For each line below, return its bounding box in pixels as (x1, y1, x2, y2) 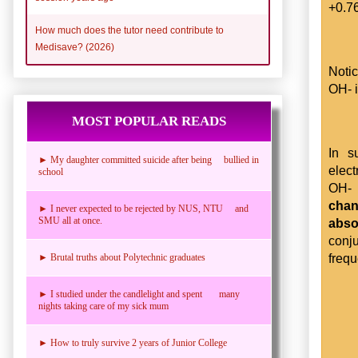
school (38, 165, 63, 177)
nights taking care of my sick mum (38, 300, 169, 312)
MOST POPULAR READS (72, 113, 226, 129)
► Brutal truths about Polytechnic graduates (38, 251, 205, 263)
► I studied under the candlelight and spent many (38, 288, 240, 300)
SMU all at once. (38, 214, 102, 226)
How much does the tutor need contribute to (35, 24, 224, 36)
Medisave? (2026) (35, 41, 114, 53)
